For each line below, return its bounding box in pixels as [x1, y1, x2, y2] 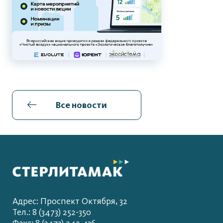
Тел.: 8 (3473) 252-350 [12, 207, 91, 218]
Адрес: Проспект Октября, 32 [12, 196, 127, 207]
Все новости [55, 99, 107, 111]
